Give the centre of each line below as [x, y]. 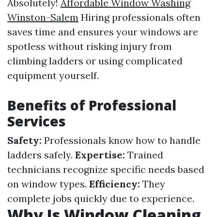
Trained [144, 155]
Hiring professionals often [139, 17]
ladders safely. [41, 155]
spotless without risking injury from [90, 46]
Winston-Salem [43, 17]
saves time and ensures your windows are [103, 32]
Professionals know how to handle [121, 140]
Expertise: [100, 155]
